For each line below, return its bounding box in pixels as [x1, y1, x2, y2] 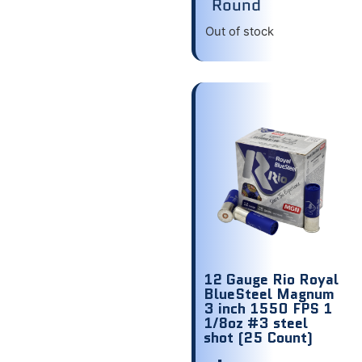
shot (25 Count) [204, 327, 313, 349]
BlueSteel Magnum [204, 284, 335, 305]
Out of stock [205, 23, 274, 39]
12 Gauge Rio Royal [204, 269, 339, 291]
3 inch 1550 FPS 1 [204, 298, 332, 320]
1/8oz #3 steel [204, 313, 308, 335]
